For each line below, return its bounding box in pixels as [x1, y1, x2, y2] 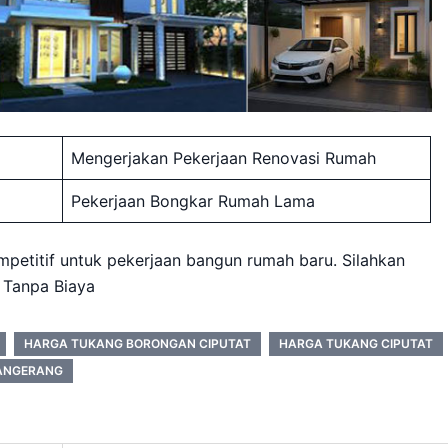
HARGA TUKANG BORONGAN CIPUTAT [24, 335, 251, 351]
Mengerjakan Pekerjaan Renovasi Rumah [71, 147, 376, 168]
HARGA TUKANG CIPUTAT [279, 335, 433, 351]
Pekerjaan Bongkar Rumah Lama [71, 190, 315, 211]
